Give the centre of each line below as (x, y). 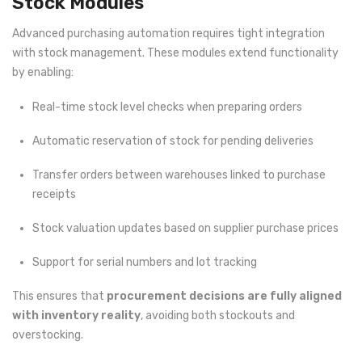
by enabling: (43, 73)
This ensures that (59, 297)
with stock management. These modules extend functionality (175, 53)
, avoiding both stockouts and (218, 316)
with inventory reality (76, 316)
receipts (54, 194)
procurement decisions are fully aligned (224, 297)
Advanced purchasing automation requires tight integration (168, 34)
